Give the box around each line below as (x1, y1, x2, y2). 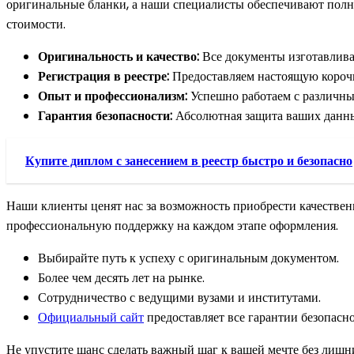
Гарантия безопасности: (38, 106, 172, 125)
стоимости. (6, 14, 66, 33)
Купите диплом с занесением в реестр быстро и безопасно (25, 151, 352, 170)
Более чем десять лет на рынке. (38, 268, 205, 287)
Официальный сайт (38, 307, 144, 326)
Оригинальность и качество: (38, 47, 199, 66)
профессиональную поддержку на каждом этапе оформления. (6, 216, 338, 235)
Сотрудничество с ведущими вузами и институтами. (38, 288, 321, 307)
